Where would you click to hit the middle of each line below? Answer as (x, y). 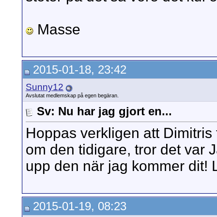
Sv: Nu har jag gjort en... (104, 111)
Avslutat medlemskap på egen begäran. (72, 95)
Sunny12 (45, 87)
